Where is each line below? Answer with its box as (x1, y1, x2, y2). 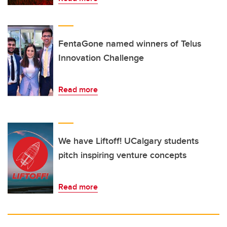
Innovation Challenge (58, 51, 144, 65)
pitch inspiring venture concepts (58, 148, 186, 162)
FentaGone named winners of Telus (58, 37, 201, 51)
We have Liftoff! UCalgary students (58, 134, 199, 148)
